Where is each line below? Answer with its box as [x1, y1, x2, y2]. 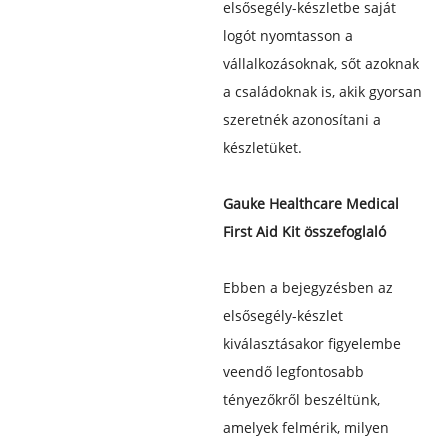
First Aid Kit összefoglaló [222, 221, 386, 241]
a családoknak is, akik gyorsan [222, 81, 422, 101]
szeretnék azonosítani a [222, 109, 381, 129]
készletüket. [222, 137, 302, 157]
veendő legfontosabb [222, 361, 364, 381]
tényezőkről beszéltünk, [222, 389, 380, 409]
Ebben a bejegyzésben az [222, 277, 393, 297]
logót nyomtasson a [222, 25, 353, 45]
